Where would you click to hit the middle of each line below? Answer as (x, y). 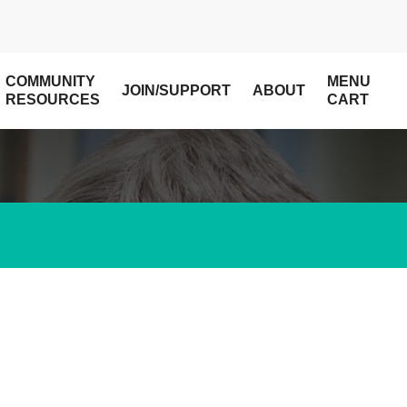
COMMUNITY (51, 81)
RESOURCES (53, 99)
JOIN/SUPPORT (177, 90)
